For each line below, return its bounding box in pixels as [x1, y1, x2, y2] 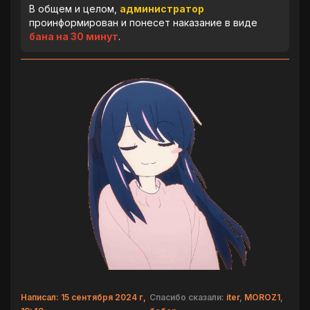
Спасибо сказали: [149, 291, 226, 302]
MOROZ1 [244, 291, 280, 302]
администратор [120, 3, 204, 15]
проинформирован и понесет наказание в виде [29, 17, 257, 28]
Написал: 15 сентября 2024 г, [21, 291, 146, 302]
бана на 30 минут [29, 30, 118, 42]
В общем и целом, [29, 3, 120, 15]
